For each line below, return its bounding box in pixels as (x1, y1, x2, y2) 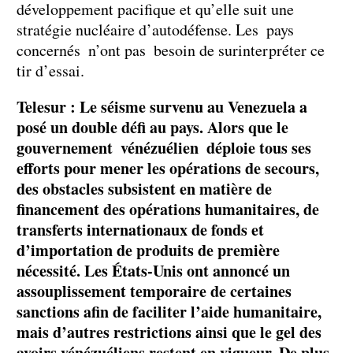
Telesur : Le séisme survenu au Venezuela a (17, 95, 307, 119)
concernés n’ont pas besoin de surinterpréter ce (17, 39, 325, 61)
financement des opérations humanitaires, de (17, 198, 319, 221)
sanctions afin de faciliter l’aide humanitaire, (17, 300, 321, 324)
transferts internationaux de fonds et (17, 218, 264, 242)
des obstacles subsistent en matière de (17, 177, 272, 201)
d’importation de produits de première (17, 239, 280, 262)
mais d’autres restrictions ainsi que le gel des (17, 321, 321, 344)
